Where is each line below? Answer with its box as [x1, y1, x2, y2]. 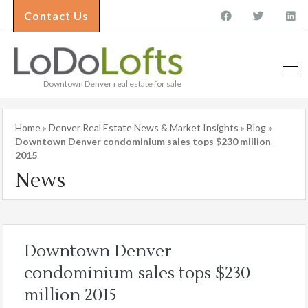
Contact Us [24, 9, 89, 22]
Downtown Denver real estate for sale [43, 78, 181, 89]
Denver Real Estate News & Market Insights [49, 122, 239, 134]
